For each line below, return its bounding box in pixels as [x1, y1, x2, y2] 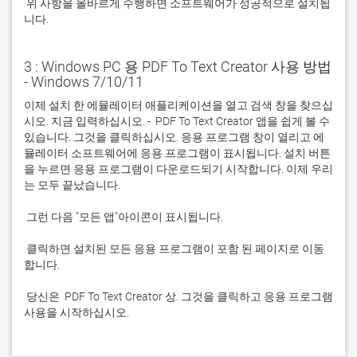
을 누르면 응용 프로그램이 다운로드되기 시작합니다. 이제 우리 [24, 163, 333, 175]
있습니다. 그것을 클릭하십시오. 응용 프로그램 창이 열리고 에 [24, 131, 324, 143]
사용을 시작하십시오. [24, 306, 129, 319]
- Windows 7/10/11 [24, 73, 143, 90]
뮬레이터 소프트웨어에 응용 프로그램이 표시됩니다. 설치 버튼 [24, 147, 331, 159]
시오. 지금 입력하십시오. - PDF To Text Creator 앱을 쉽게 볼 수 [24, 115, 330, 127]
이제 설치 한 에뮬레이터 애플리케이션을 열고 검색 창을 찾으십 [24, 99, 333, 112]
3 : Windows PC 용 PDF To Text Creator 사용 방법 [24, 58, 331, 75]
